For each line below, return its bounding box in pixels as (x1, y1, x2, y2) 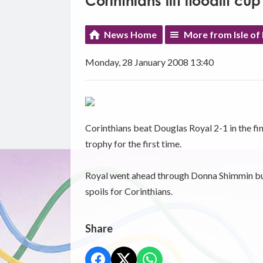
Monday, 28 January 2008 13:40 (85, 56, 214, 68)
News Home (103, 28, 157, 40)
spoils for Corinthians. (85, 185, 173, 197)
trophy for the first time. (85, 137, 181, 149)
